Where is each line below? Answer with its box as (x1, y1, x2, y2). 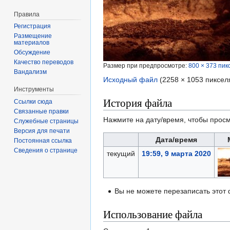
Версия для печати (14, 127, 70, 135)
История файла (103, 95, 172, 110)
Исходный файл (103, 75, 158, 84)
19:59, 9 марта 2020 (141, 149, 211, 158)
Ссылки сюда (14, 98, 53, 106)
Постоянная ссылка (14, 137, 72, 145)
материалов (14, 39, 50, 47)
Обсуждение (14, 49, 51, 56)
